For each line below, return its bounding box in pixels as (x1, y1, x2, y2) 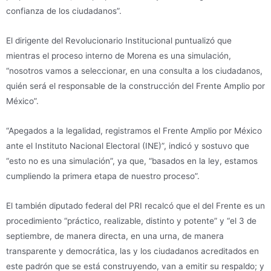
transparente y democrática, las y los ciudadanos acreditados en (6, 246, 259, 256)
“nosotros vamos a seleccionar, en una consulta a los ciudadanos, (6, 66, 263, 76)
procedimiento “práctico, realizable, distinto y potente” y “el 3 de (6, 216, 256, 226)
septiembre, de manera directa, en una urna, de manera (6, 231, 224, 241)
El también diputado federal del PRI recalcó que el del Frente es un (6, 201, 265, 211)
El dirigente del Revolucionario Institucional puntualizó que (6, 36, 232, 46)
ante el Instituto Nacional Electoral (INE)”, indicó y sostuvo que (6, 141, 249, 151)
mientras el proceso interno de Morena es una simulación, (6, 51, 231, 61)
